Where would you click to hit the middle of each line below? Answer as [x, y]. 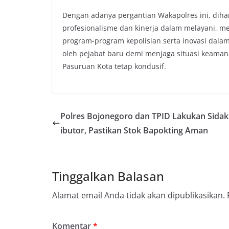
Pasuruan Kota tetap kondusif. [114, 66]
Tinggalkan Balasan [108, 176]
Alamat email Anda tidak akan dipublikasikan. [139, 195]
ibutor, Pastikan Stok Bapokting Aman [134, 130]
